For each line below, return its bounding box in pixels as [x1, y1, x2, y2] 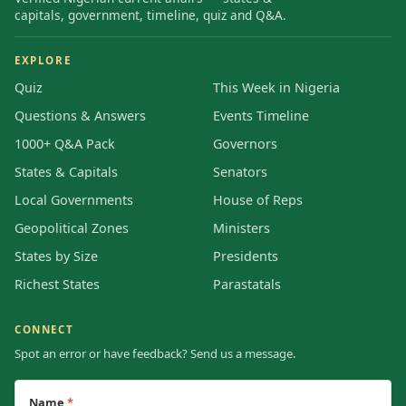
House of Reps [213, 190, 303, 208]
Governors [213, 134, 277, 152]
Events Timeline [213, 106, 309, 124]
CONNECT [14, 322, 74, 336]
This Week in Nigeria [213, 78, 340, 96]
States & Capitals [14, 162, 118, 180]
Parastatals [213, 275, 281, 293]
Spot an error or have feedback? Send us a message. [14, 344, 296, 362]
